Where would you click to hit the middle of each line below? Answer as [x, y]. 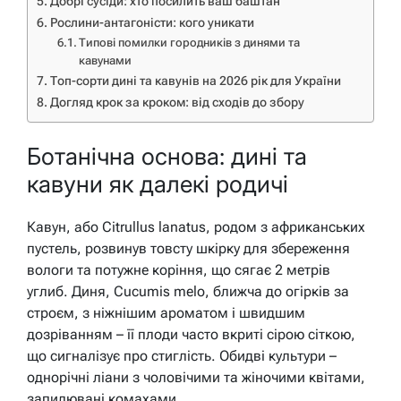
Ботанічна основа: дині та [167, 156]
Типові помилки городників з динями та [190, 43]
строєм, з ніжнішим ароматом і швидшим [166, 313]
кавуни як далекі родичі [158, 183]
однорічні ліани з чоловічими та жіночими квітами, [196, 378]
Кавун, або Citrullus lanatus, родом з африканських [196, 227]
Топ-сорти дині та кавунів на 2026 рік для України [195, 81]
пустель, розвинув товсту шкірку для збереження [188, 249]
